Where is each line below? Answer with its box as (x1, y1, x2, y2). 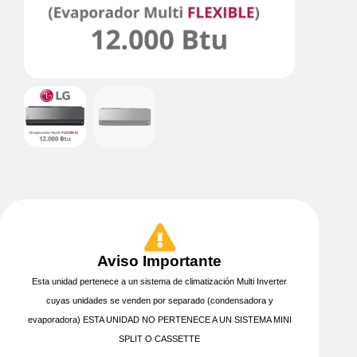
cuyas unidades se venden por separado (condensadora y (45, 296, 273, 306)
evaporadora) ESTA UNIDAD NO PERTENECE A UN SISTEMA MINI (27, 315, 292, 325)
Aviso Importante (97, 253, 222, 270)
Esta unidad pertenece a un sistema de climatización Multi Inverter (32, 277, 287, 287)
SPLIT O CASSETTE (119, 334, 200, 344)
